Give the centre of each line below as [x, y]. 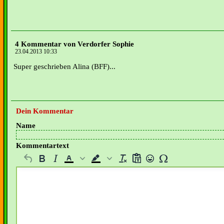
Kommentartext [42, 146]
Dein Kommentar [45, 111]
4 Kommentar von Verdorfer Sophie [74, 44]
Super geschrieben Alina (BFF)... [64, 66]
